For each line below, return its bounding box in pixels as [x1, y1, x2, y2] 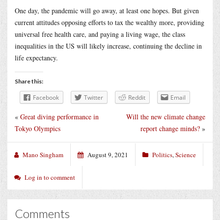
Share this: [15, 77, 43, 85]
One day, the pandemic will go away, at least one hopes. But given [15, 5, 199, 15]
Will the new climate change [126, 111, 205, 121]
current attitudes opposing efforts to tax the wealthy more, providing [15, 17, 204, 27]
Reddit [128, 93, 145, 102]
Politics [152, 150, 172, 159]
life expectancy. [15, 53, 58, 62]
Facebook [33, 93, 59, 102]
